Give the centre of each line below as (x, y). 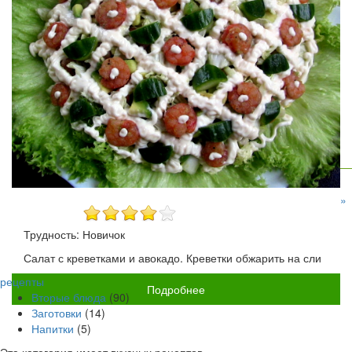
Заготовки (57, 313)
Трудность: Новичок (74, 235)
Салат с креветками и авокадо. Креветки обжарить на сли (172, 258)
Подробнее (176, 290)
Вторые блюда (69, 297)
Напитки (53, 329)
